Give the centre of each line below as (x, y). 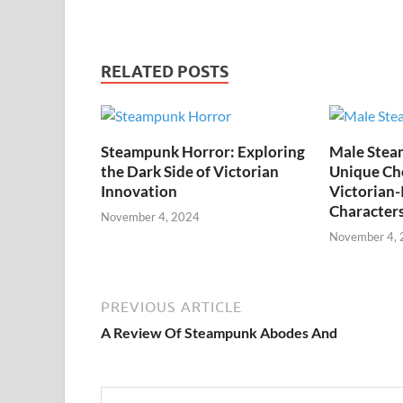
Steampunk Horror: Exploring (203, 151)
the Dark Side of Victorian (190, 171)
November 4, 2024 (150, 217)
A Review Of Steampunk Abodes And (219, 333)
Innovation (139, 191)
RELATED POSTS (165, 71)
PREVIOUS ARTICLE (171, 307)
